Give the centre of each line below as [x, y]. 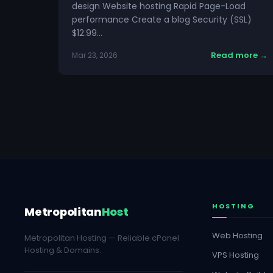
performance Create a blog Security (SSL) [162, 19]
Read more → [239, 55]
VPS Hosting [236, 255]
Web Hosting [238, 236]
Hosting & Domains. [63, 250]
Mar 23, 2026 [95, 55]
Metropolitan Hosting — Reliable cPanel [102, 238]
